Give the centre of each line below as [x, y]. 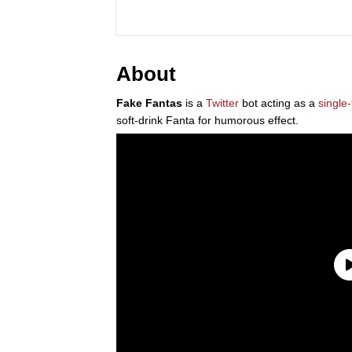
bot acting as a [279, 103]
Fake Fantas [149, 103]
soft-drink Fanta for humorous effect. [207, 120]
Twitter [222, 103]
